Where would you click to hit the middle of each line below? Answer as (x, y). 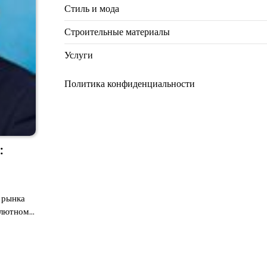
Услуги (78, 55)
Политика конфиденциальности (129, 84)
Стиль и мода (91, 9)
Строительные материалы (117, 32)
